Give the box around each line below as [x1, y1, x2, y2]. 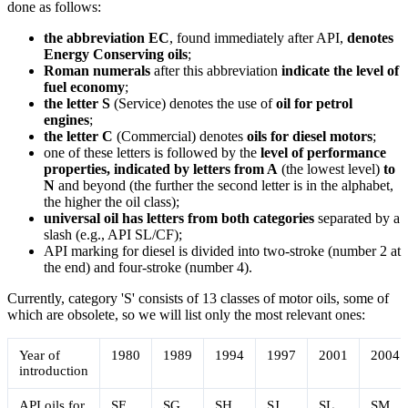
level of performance [260, 144, 386, 160]
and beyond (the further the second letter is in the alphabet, [55, 177, 393, 193]
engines [44, 111, 89, 127]
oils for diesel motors [247, 127, 372, 144]
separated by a [314, 209, 400, 226]
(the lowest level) [278, 160, 383, 177]
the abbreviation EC [44, 29, 169, 46]
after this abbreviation [150, 62, 281, 78]
